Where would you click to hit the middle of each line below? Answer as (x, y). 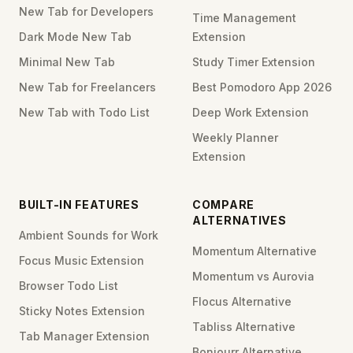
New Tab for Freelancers (87, 87)
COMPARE (223, 205)
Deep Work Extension (251, 113)
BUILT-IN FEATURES (79, 205)
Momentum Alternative (255, 251)
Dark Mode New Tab (75, 37)
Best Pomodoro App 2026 (262, 87)
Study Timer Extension (254, 62)
